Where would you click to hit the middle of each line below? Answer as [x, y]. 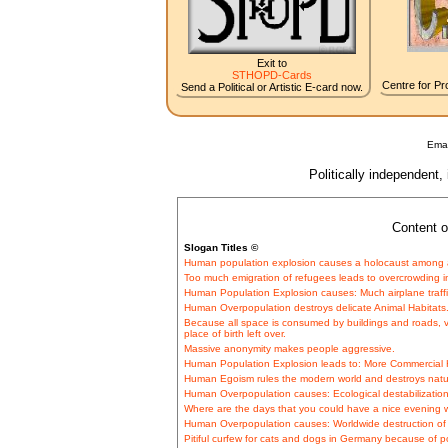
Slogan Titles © [220, 248]
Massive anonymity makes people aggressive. [289, 349]
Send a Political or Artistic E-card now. [271, 87]
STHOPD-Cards [271, 75]
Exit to [271, 63]
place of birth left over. [234, 334]
